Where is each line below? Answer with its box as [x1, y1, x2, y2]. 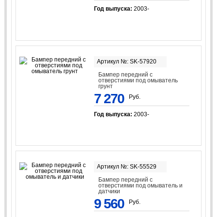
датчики [98, 188, 121, 195]
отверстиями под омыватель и [98, 182, 183, 189]
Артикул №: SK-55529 [96, 163, 156, 170]
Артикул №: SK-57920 [96, 58, 156, 65]
